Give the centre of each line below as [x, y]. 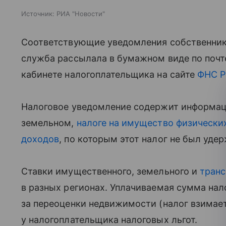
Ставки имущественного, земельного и [110, 171]
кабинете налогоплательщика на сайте [109, 74]
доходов [40, 139]
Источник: [38, 14]
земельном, [49, 123]
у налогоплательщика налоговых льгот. [109, 220]
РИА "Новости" [81, 14]
